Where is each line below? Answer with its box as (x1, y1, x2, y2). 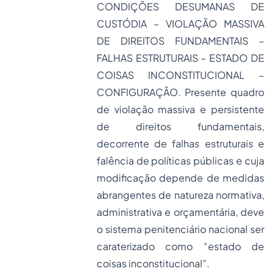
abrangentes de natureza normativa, (96, 188, 264, 201)
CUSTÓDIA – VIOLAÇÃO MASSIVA (96, 17, 264, 30)
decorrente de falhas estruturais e (96, 137, 264, 150)
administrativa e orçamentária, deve (96, 206, 264, 218)
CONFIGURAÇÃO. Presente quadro (96, 86, 264, 98)
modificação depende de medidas (96, 171, 264, 184)
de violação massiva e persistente (96, 103, 264, 116)
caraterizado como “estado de (96, 240, 264, 253)
